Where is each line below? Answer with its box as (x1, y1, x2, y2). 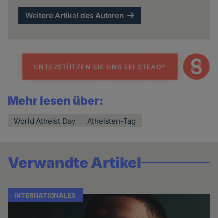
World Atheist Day (14, 116, 76, 126)
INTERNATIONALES (14, 191, 76, 200)
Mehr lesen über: (8, 94, 104, 108)
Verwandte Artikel (8, 154, 142, 172)
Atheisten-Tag (87, 116, 136, 126)
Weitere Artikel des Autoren (25, 11, 124, 20)
